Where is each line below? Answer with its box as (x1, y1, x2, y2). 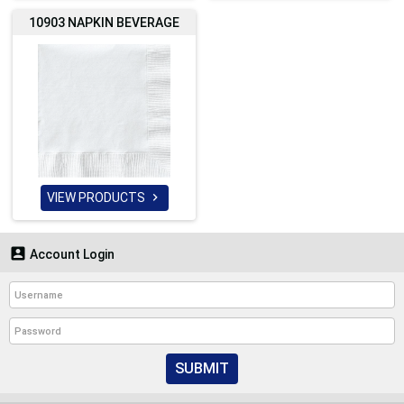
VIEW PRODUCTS (46, 189, 148, 205)
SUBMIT (175, 360, 229, 377)
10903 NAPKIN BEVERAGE (29, 15, 179, 30)
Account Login (27, 247, 115, 262)
